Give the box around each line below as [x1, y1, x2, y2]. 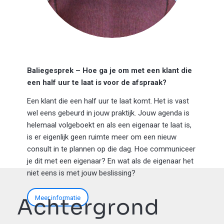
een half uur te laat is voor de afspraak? [26, 78, 166, 87]
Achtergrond [16, 194, 159, 221]
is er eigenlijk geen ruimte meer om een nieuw [26, 132, 176, 141]
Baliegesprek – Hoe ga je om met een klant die [26, 66, 192, 75]
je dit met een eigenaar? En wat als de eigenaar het [26, 156, 193, 165]
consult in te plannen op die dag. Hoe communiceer [26, 144, 195, 153]
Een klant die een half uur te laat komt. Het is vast [26, 96, 189, 105]
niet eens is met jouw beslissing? [26, 168, 135, 177]
